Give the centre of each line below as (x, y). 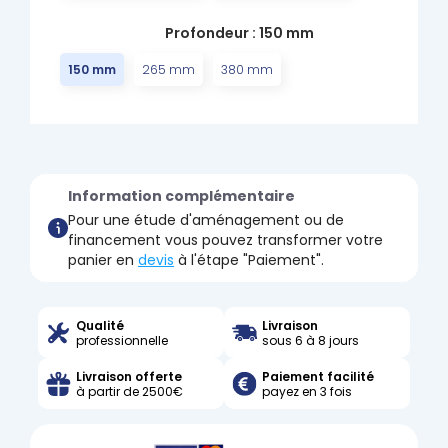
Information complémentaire (181, 196)
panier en (103, 260)
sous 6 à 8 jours (310, 340)
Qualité (99, 325)
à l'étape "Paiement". (249, 260)
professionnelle (121, 340)
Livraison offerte (128, 376)
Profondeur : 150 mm (239, 33)
